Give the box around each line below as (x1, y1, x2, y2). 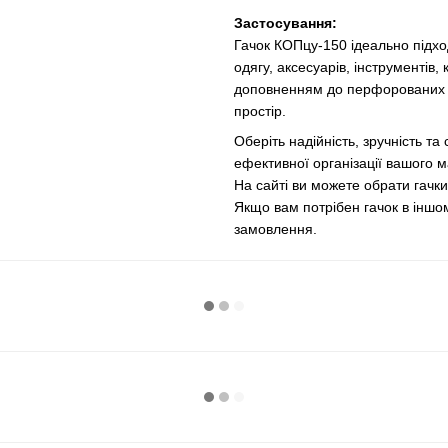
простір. (234, 102, 286, 119)
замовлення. (234, 221, 317, 238)
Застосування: (234, 14, 337, 31)
